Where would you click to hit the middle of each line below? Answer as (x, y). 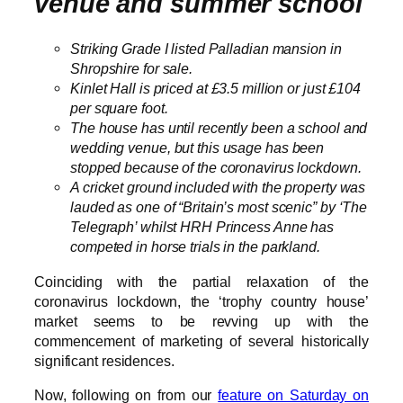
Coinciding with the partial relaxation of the (201, 281)
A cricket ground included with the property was (218, 188)
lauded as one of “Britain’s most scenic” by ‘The (219, 207)
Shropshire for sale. (132, 69)
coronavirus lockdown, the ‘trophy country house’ (201, 301)
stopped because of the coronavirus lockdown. (216, 168)
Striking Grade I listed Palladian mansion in (206, 49)
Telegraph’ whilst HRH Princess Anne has (202, 227)
